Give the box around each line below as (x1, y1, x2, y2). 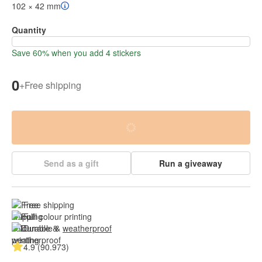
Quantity (12, 24, 46, 36)
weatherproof (63, 222, 112, 235)
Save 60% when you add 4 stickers (12, 47, 141, 59)
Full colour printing (23, 211, 92, 223)
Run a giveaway (159, 157, 222, 170)
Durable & (23, 222, 63, 235)
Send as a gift (44, 157, 99, 170)
